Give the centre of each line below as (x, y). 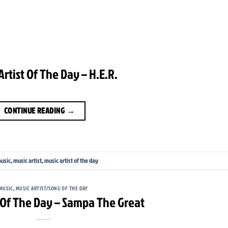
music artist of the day (71, 161)
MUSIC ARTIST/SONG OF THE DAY (52, 188)
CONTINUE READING (35, 110)
